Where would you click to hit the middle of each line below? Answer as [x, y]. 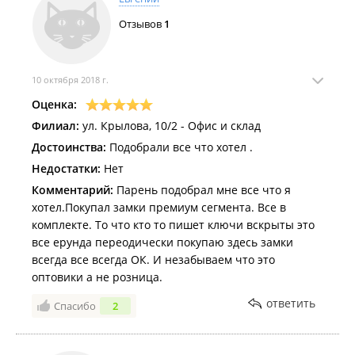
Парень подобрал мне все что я [202, 190]
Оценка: [54, 104]
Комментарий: [73, 190]
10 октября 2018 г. [70, 80]
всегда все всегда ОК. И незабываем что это [153, 260]
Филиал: [55, 126]
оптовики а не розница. [97, 277]
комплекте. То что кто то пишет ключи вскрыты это [173, 225]
